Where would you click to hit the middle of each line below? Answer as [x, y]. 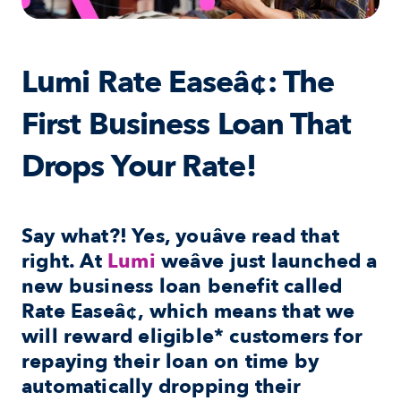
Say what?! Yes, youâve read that [180, 236]
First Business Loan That [187, 124]
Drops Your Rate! [139, 166]
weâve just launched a [266, 261]
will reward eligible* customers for [192, 337]
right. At [64, 261]
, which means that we [247, 311]
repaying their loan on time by [171, 362]
